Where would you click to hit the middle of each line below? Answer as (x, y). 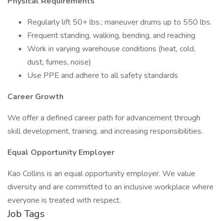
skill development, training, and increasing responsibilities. (105, 131)
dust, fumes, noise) (59, 62)
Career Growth (36, 97)
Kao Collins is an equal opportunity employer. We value (101, 174)
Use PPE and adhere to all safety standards (103, 75)
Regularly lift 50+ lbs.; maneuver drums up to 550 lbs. (119, 22)
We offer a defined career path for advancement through (104, 118)
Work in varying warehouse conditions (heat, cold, (111, 49)
